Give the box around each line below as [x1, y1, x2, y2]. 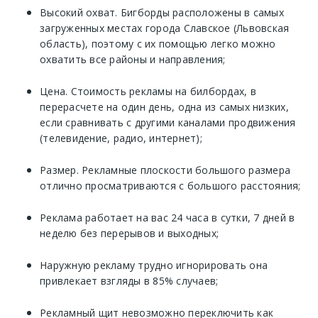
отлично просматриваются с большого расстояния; [40, 179, 301, 193]
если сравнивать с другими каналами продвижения [40, 116, 296, 130]
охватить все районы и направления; [40, 53, 226, 67]
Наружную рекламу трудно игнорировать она [40, 258, 268, 273]
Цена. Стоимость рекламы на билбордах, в [40, 84, 256, 99]
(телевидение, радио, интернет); [40, 131, 202, 146]
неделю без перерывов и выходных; [40, 226, 219, 241]
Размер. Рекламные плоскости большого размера [40, 163, 290, 177]
